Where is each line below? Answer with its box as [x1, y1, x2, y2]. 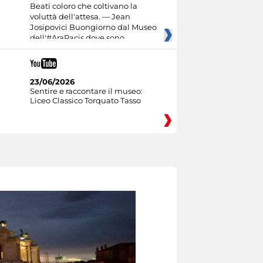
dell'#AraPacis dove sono [29, 33, 124, 42]
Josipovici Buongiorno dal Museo [29, 22, 157, 32]
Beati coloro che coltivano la [29, 1, 137, 11]
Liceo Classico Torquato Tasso [29, 95, 141, 105]
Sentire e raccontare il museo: [29, 86, 143, 96]
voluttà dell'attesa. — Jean [29, 12, 130, 21]
